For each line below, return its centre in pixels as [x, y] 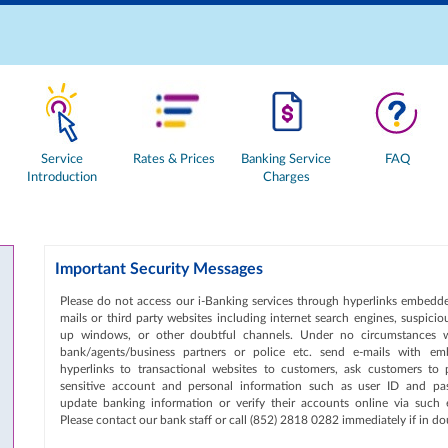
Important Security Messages [159, 269]
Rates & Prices [174, 159]
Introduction [62, 177]
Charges [286, 177]
